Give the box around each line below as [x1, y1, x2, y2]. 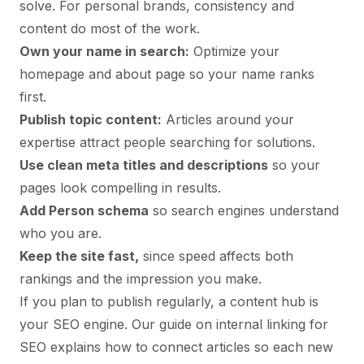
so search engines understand [149, 201, 339, 219]
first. [19, 88, 46, 105]
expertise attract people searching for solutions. [19, 133, 315, 150]
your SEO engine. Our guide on [19, 315, 216, 332]
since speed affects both [139, 247, 293, 264]
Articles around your [162, 110, 294, 128]
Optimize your [189, 42, 279, 59]
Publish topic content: [19, 110, 162, 128]
